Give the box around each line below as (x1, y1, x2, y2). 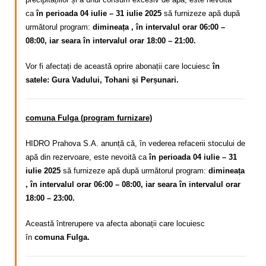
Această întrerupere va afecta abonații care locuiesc (26, 218, 205, 228)
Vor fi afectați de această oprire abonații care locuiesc (26, 62, 213, 71)
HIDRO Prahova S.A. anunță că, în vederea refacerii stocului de (26, 138, 245, 148)
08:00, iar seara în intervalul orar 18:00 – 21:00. (26, 36, 196, 46)
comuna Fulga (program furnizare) (26, 113, 152, 122)
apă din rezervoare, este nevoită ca (26, 152, 149, 161)
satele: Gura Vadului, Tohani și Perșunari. (26, 75, 179, 85)
